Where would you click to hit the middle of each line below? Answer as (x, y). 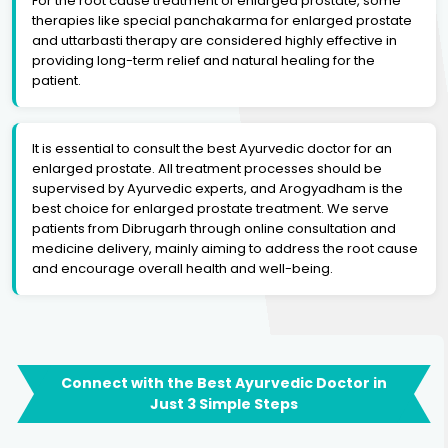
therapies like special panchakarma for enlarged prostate (222, 20)
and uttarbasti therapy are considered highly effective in (214, 40)
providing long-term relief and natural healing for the (203, 60)
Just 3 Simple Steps (224, 403)
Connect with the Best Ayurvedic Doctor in (224, 382)
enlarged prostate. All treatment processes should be (207, 168)
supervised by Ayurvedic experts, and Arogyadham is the (217, 188)
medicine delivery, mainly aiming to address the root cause (225, 248)
